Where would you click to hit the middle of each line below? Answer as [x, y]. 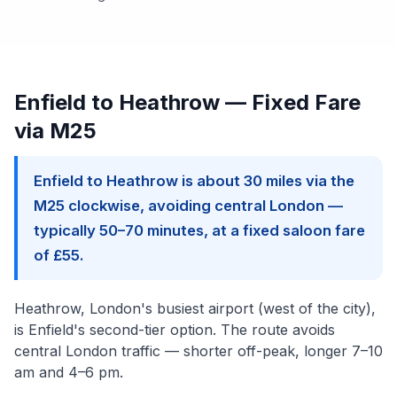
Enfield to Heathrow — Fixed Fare [187, 102]
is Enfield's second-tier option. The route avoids [175, 330]
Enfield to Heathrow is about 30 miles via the [194, 181]
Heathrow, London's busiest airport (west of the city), [195, 308]
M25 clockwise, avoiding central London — [188, 206]
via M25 [55, 131]
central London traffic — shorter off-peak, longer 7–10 [198, 351]
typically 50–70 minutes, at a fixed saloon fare [199, 230]
